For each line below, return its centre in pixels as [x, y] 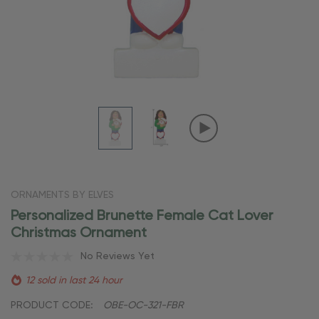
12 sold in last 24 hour [74, 280]
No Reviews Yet [117, 256]
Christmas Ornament [79, 233]
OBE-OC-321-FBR [143, 305]
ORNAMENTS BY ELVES [62, 195]
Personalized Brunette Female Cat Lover [142, 216]
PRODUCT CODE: [52, 305]
